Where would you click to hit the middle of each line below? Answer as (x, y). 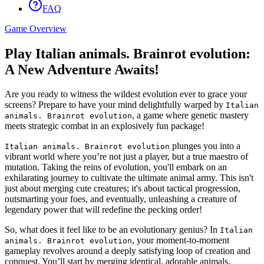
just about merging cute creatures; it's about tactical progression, (123, 189)
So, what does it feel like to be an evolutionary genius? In (112, 230)
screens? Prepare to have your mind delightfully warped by (115, 105)
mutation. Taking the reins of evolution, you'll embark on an (116, 167)
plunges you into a (205, 146)
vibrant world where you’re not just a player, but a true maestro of (126, 157)
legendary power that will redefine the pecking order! (103, 210)
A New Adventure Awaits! (82, 69)
